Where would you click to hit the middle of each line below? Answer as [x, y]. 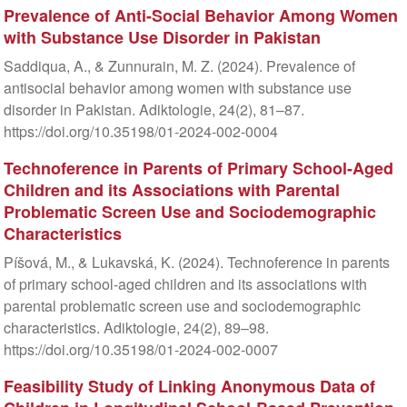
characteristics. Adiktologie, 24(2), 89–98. [136, 328]
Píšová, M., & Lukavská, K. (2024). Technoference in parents [196, 263]
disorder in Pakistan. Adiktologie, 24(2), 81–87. [154, 110]
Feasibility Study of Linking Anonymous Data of [189, 387]
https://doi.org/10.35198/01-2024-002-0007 [140, 350]
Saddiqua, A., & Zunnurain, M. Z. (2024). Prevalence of [179, 66]
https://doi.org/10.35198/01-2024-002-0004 [140, 132]
